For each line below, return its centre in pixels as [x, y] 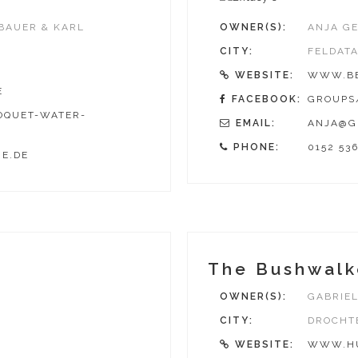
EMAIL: [256, 123]
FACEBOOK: [267, 99]
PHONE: [257, 147]
